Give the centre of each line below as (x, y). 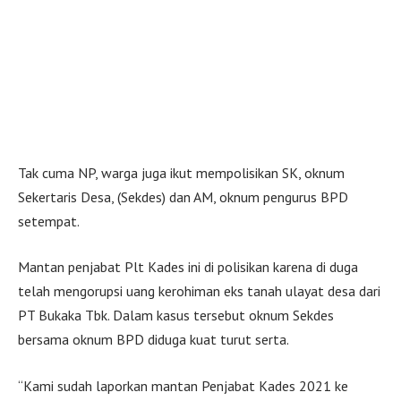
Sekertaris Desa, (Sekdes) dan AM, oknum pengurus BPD (183, 196)
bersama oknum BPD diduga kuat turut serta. (154, 340)
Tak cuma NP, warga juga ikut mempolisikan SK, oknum (181, 172)
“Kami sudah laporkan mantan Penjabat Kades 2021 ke (183, 385)
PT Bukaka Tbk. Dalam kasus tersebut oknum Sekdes (176, 316)
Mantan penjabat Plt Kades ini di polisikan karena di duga (188, 267)
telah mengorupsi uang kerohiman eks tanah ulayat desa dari (199, 291)
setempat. (49, 221)
